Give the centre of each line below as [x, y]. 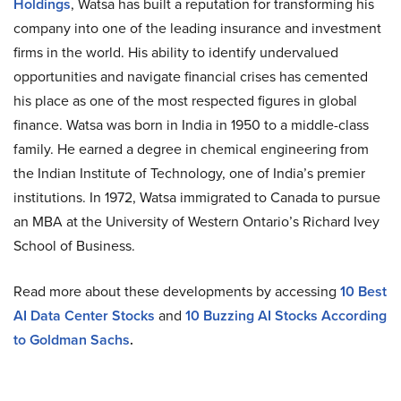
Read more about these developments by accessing [177, 291]
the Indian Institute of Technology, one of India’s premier [189, 173]
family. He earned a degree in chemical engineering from [191, 149]
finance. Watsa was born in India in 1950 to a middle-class [191, 125]
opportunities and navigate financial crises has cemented [191, 77]
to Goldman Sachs [72, 340]
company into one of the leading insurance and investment [197, 28]
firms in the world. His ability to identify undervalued [176, 52]
